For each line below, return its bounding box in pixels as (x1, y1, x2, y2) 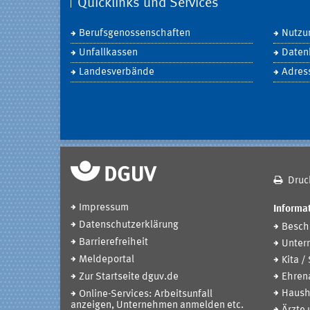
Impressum (79, 202, 129, 213)
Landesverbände (79, 66, 154, 77)
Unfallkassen (79, 47, 138, 58)
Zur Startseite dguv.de (79, 271, 179, 282)
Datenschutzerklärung (79, 219, 179, 230)
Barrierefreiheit (79, 237, 148, 248)
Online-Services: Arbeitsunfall (79, 289, 212, 300)
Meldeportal (79, 254, 134, 265)
